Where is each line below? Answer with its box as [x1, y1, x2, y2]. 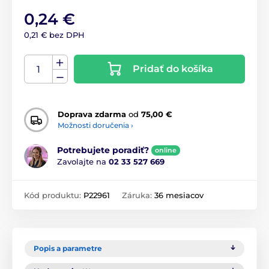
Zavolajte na [57, 157, 109, 167]
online [155, 146, 177, 155]
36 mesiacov [154, 190, 204, 200]
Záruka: [122, 190, 154, 200]
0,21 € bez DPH [24, 29, 85, 40]
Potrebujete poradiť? [57, 145, 149, 156]
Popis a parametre [34, 243, 102, 253]
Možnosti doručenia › [58, 121, 133, 130]
